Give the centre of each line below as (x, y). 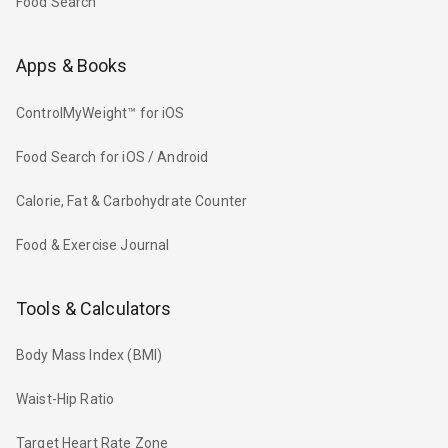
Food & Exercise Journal (93, 244)
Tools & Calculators (94, 308)
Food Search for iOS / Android (112, 156)
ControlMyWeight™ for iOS (100, 112)
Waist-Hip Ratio (65, 398)
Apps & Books (72, 66)
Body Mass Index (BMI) (89, 354)
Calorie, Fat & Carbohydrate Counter (132, 200)
